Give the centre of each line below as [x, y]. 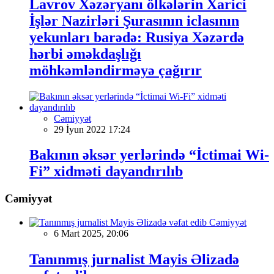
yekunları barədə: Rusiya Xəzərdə [137, 37]
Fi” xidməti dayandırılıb [106, 172]
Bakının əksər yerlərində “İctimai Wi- [149, 155]
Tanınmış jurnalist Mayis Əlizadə [134, 259]
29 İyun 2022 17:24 [92, 129]
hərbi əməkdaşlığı [85, 54]
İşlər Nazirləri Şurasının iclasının [134, 20]
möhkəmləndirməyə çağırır [116, 70]
